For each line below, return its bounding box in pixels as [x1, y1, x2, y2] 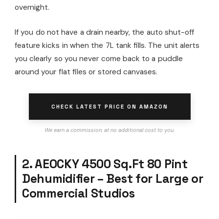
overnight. [15, 2, 49, 12]
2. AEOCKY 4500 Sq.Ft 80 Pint [22, 156, 188, 172]
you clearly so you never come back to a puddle [15, 53, 183, 64]
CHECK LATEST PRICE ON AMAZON [51, 103, 168, 110]
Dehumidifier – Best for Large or [22, 171, 203, 186]
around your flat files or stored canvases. [15, 66, 157, 77]
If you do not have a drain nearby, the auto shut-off [15, 27, 195, 37]
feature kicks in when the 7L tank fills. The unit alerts [15, 40, 200, 50]
